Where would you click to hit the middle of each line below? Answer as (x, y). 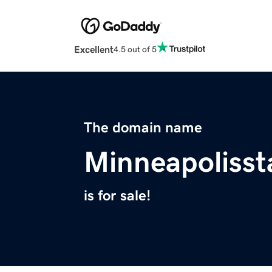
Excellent (94, 49)
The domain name (143, 128)
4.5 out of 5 (135, 49)
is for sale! (117, 196)
